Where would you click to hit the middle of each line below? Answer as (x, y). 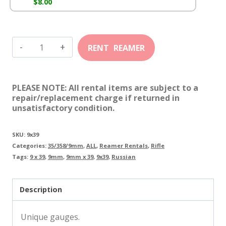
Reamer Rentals (124, 146)
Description (41, 190)
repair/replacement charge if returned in (96, 98)
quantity (47, 109)
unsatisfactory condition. (63, 108)
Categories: (30, 146)
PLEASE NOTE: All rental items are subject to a (105, 88)
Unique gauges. (50, 217)
